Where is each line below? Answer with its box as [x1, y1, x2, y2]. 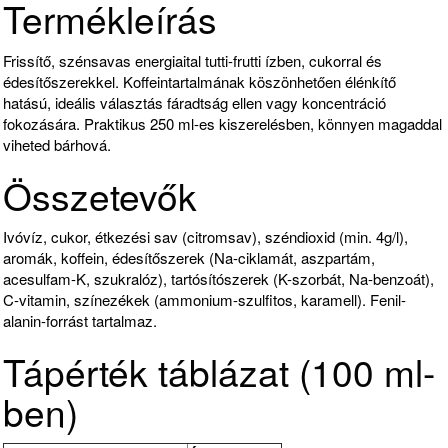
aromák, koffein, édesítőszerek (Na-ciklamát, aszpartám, [3, 247, 375, 269]
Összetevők [3, 168, 197, 222]
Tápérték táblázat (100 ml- [3, 345, 435, 399]
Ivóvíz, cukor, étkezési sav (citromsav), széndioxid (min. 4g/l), [3, 226, 408, 248]
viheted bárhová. [3, 133, 111, 155]
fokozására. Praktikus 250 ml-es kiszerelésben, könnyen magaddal [3, 112, 442, 134]
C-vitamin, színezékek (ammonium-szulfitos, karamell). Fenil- [3, 289, 406, 311]
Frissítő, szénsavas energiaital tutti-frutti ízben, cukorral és [3, 49, 382, 71]
